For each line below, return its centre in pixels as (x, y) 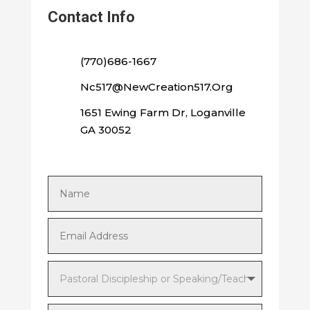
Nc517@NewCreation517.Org (156, 86)
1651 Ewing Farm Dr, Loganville (163, 112)
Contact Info (91, 17)
